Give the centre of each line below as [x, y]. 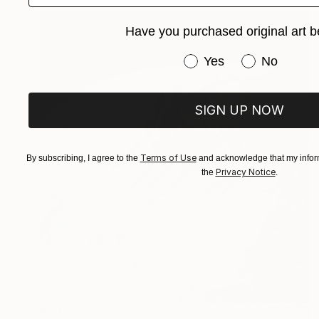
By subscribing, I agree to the [83, 158]
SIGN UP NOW [239, 110]
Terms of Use [168, 158]
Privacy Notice [245, 172]
